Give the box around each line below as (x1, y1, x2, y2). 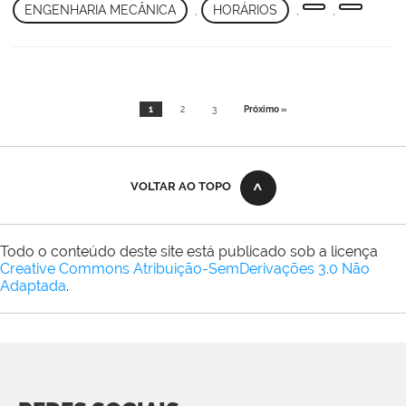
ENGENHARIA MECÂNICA (24, 3, 176, 18)
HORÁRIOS (212, 3, 277, 18)
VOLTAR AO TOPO (130, 179, 231, 193)
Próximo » (244, 104, 286, 115)
